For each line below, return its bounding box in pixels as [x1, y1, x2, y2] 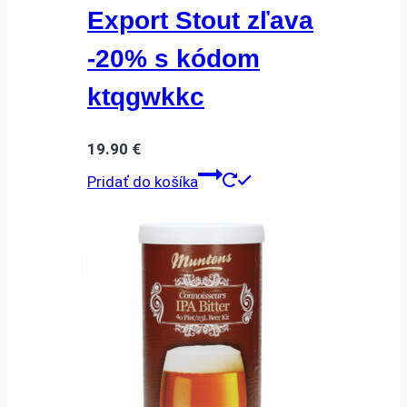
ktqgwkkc [87, 82, 204, 111]
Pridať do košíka [87, 173, 198, 192]
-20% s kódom [87, 44, 260, 73]
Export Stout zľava [87, 5, 313, 35]
